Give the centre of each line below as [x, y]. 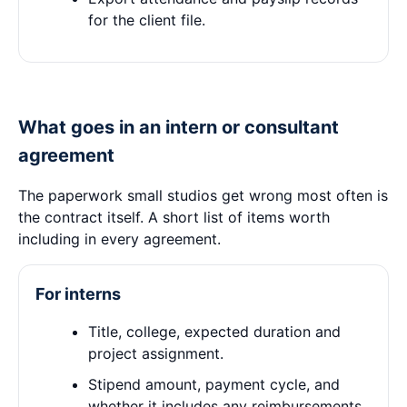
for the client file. [147, 20]
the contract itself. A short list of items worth [174, 217]
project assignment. [156, 353]
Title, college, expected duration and [214, 332]
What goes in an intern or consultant [179, 127]
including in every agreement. [119, 239]
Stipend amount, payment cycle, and [214, 384]
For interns [78, 294]
